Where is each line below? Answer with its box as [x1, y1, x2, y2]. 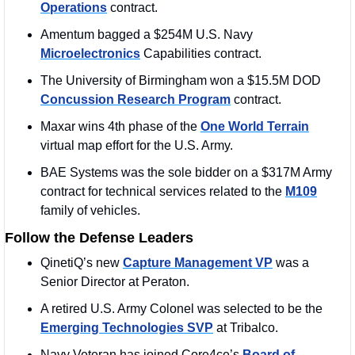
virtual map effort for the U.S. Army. [40, 138, 233, 152]
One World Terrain [200, 119, 309, 133]
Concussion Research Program [40, 92, 231, 106]
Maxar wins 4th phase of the [40, 119, 200, 133]
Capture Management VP [123, 255, 273, 269]
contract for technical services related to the [40, 184, 285, 198]
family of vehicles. [40, 203, 140, 217]
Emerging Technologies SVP [40, 320, 213, 334]
